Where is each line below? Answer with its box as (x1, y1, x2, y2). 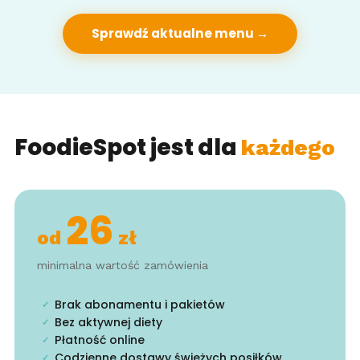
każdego (240, 133, 335, 161)
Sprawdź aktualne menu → (92, 24, 268, 42)
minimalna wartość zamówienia (36, 258, 208, 272)
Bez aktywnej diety (54, 314, 162, 331)
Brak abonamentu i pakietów (54, 297, 225, 313)
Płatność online (54, 332, 145, 349)
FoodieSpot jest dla (14, 131, 241, 163)
